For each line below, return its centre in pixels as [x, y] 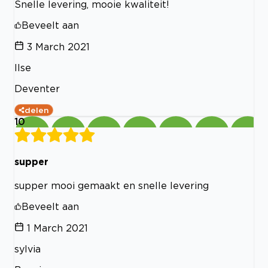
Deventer [37, 88]
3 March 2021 [58, 46]
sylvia [28, 249]
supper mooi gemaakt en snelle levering [112, 186]
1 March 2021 [57, 228]
